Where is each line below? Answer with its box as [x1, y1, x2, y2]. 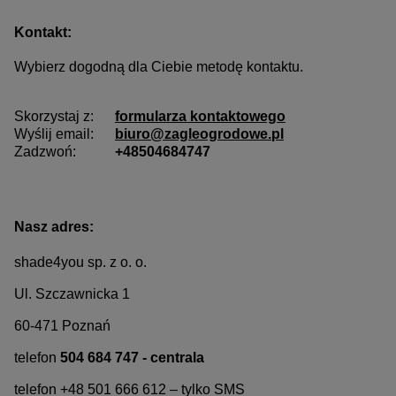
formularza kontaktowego [115, 109, 286, 125]
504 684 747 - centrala [60, 350, 204, 366]
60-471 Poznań [14, 318, 110, 334]
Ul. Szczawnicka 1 [14, 286, 130, 302]
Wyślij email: [14, 126, 115, 142]
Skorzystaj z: [14, 109, 94, 125]
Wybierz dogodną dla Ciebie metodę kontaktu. [14, 59, 303, 75]
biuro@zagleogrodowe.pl [115, 126, 284, 142]
